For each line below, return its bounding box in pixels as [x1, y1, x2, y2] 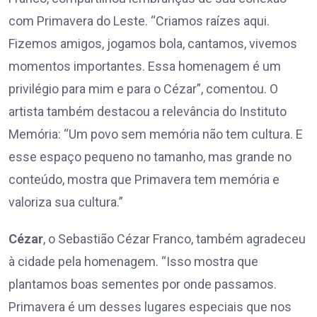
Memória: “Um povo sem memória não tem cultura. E [8, 127, 303, 142]
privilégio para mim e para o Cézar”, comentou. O [8, 81, 278, 97]
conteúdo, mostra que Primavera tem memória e [8, 172, 279, 188]
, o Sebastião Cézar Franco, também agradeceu [43, 231, 306, 247]
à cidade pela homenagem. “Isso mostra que [8, 254, 258, 270]
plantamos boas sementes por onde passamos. [8, 277, 277, 292]
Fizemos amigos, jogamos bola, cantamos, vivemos [8, 36, 297, 52]
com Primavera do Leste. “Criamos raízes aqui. [8, 13, 270, 29]
